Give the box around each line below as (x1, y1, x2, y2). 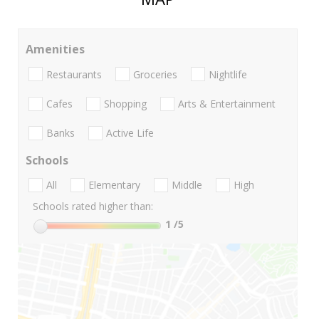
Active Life (106, 126, 154, 140)
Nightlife (209, 67, 247, 81)
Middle (172, 178, 202, 192)
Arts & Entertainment (178, 96, 276, 110)
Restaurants (46, 67, 102, 81)
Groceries (133, 67, 177, 81)
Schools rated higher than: (33, 199, 153, 214)
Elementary (88, 178, 140, 192)
